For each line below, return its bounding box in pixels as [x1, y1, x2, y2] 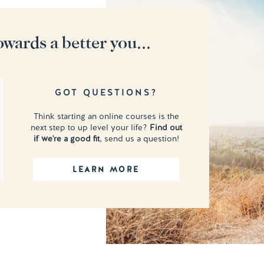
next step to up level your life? [30, 122, 150, 133]
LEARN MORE [72, 164, 140, 174]
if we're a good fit [33, 133, 100, 144]
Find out [149, 122, 182, 133]
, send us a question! [99, 133, 179, 144]
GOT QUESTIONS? [55, 87, 157, 98]
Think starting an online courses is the [33, 111, 179, 121]
